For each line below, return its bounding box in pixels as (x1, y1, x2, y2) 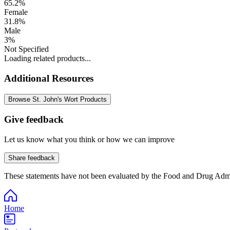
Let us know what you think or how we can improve (4, 135, 175, 144)
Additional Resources (4, 72, 93, 84)
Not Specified (4, 45, 49, 54)
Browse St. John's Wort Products (8, 95, 107, 103)
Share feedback (8, 154, 55, 162)
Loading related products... (4, 54, 91, 63)
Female (4, 8, 28, 17)
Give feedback (4, 114, 64, 125)
